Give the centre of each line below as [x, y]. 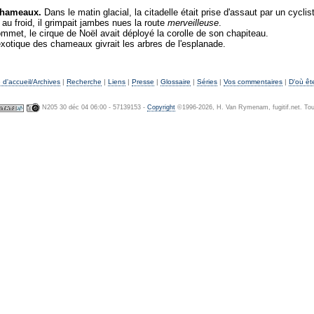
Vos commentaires [253, 82]
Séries [207, 82]
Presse [143, 82]
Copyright [161, 107]
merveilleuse [193, 23]
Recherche [84, 82]
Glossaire [176, 82]
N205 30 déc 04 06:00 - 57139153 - [93, 107]
